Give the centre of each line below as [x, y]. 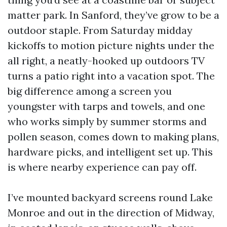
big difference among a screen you [90, 91]
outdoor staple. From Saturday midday [100, 30]
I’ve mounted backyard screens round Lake [110, 197]
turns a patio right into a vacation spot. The [111, 76]
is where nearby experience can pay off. [102, 167]
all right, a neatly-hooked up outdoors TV [106, 61]
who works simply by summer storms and [107, 121]
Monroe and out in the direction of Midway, [111, 213]
